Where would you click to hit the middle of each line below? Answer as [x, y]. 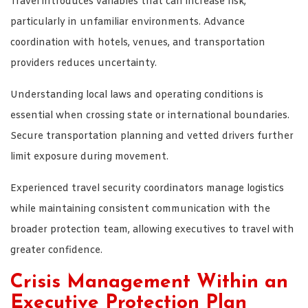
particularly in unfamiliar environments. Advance [128, 22]
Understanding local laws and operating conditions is [137, 95]
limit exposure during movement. [89, 157]
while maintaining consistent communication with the [140, 209]
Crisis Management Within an [149, 282]
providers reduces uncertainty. [84, 63]
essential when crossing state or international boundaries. [150, 115]
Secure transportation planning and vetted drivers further [152, 136]
